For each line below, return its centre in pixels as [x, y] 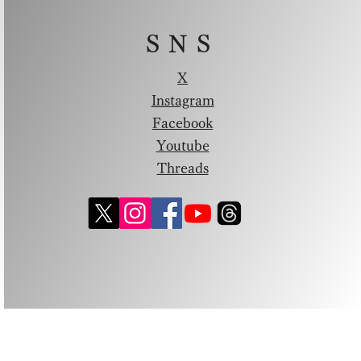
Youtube [183, 145]
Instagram [183, 100]
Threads [183, 168]
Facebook [183, 123]
